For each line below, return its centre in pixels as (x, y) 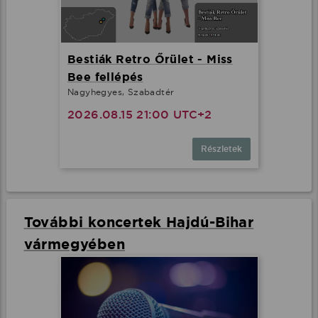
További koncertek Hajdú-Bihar (139, 223)
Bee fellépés (105, 77)
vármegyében (74, 245)
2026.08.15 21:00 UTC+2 (140, 115)
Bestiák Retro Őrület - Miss (150, 60)
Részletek (221, 149)
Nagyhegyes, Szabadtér (121, 92)
